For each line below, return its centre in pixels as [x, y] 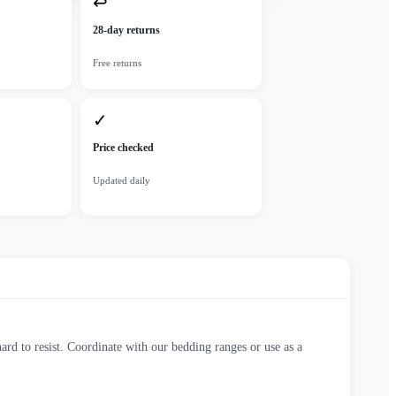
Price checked [123, 148]
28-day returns [126, 30]
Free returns [117, 63]
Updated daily [122, 181]
